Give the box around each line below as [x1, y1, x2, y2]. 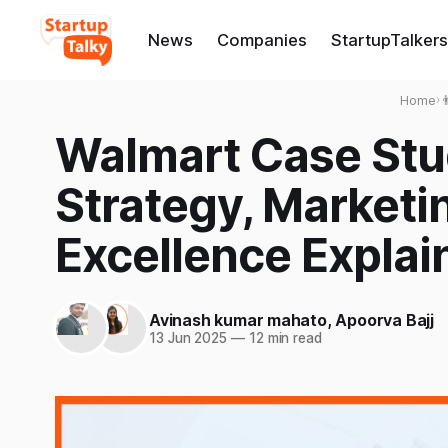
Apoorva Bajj [335, 309, 434, 330]
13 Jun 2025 [149, 329, 228, 346]
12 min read [244, 329, 323, 346]
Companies [216, 30, 307, 50]
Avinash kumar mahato [149, 309, 327, 330]
